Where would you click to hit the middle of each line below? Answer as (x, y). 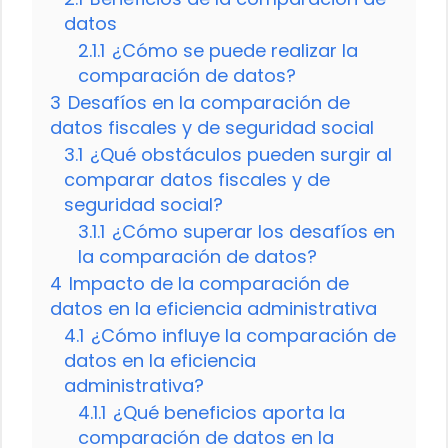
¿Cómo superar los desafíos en (253, 232)
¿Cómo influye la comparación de (243, 336)
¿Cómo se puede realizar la (235, 51)
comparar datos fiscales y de (197, 180)
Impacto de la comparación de (209, 284)
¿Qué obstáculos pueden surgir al (241, 155)
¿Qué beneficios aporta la (229, 413)
